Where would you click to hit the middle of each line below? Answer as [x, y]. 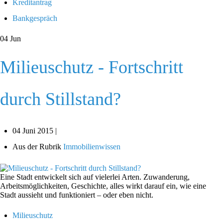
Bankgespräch [35, 18]
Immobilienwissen [92, 147]
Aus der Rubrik [37, 147]
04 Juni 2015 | [35, 131]
